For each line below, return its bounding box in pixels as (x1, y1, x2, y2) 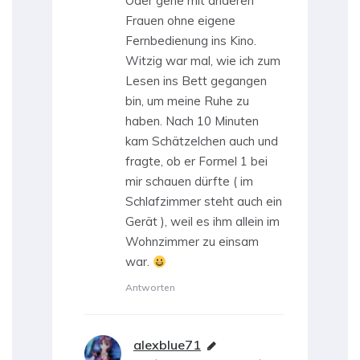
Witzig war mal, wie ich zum (125, 53, 280, 69)
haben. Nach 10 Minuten (125, 113, 259, 129)
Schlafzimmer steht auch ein (125, 194, 282, 210)
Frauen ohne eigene (125, 13, 235, 29)
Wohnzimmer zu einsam (125, 234, 259, 250)
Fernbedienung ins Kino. (125, 33, 256, 49)
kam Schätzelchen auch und (125, 133, 278, 149)
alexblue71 (133, 337, 201, 354)
